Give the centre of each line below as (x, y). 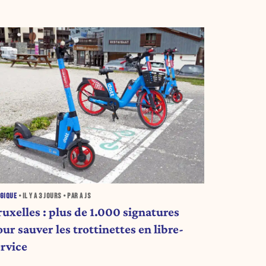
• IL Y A (28, 196)
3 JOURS (50, 196)
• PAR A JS (76, 196)
